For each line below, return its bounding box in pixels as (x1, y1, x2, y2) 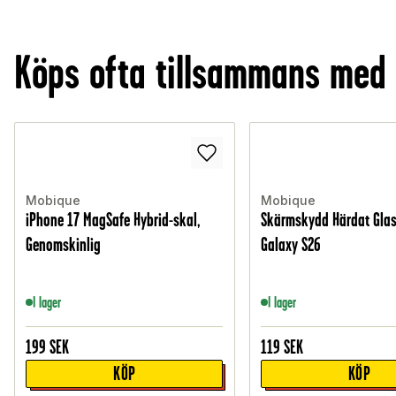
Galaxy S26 (261, 234, 322, 255)
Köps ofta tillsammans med (14, 47, 386, 99)
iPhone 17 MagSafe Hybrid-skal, (26, 209, 202, 231)
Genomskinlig (26, 234, 102, 255)
